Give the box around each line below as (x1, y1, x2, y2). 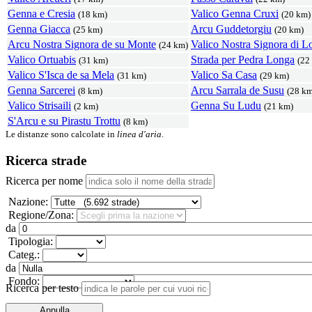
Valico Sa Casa (191, 68, 257, 81)
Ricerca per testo (6, 282, 79, 295)
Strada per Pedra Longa (191, 53, 295, 65)
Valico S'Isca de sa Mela (8, 68, 114, 81)
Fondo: (6, 275, 40, 288)
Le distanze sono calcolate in (6, 129, 117, 139)
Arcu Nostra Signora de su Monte (8, 38, 156, 50)
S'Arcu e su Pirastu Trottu (8, 114, 120, 127)
